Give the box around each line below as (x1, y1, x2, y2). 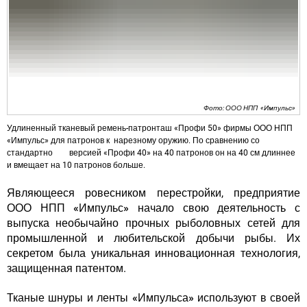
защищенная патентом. (7, 262, 129, 275)
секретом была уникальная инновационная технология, (7, 247, 300, 260)
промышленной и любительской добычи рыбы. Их (7, 232, 300, 245)
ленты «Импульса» (97, 291, 194, 305)
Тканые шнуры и (7, 291, 97, 305)
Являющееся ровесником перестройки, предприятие (7, 186, 300, 200)
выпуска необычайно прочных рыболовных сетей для (7, 217, 300, 230)
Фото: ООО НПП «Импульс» (204, 104, 295, 112)
